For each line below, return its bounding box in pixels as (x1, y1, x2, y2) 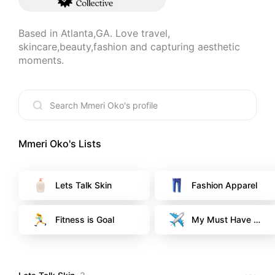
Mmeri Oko (18, 137, 69, 150)
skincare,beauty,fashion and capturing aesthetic (18, 41, 240, 53)
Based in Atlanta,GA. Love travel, (18, 27, 170, 40)
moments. (18, 54, 64, 67)
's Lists (69, 137, 101, 150)
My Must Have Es (192, 214, 263, 225)
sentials (192, 227, 223, 238)
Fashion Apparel (192, 180, 257, 191)
